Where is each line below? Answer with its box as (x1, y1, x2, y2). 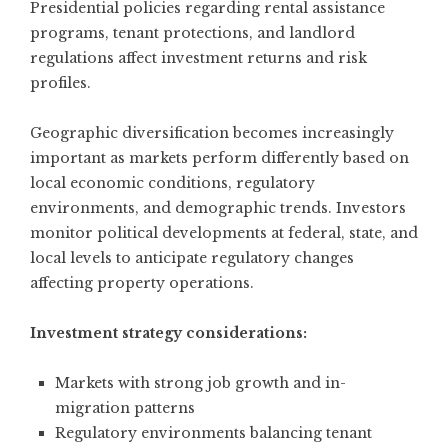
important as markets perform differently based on (30, 149, 409, 168)
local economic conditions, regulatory (30, 174, 315, 193)
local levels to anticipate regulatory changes (30, 249, 354, 268)
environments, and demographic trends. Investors (30, 199, 406, 218)
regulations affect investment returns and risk (30, 49, 367, 68)
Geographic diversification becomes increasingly (30, 124, 394, 143)
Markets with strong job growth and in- (55, 374, 346, 393)
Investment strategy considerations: (30, 324, 307, 343)
